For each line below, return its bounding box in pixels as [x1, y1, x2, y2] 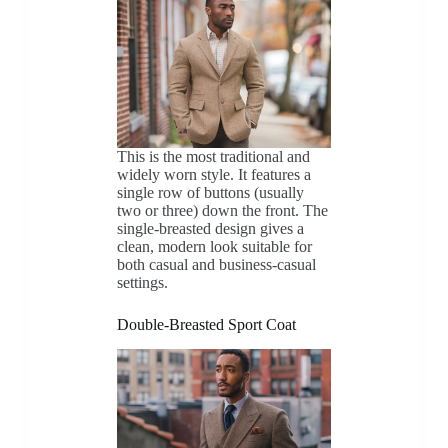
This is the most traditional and [116, 148, 310, 166]
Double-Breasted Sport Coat [116, 316, 296, 334]
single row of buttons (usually [116, 184, 304, 202]
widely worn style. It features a [116, 166, 311, 184]
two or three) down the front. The [116, 202, 328, 220]
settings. [116, 274, 168, 292]
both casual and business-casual [116, 256, 316, 274]
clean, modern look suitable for [116, 238, 312, 256]
